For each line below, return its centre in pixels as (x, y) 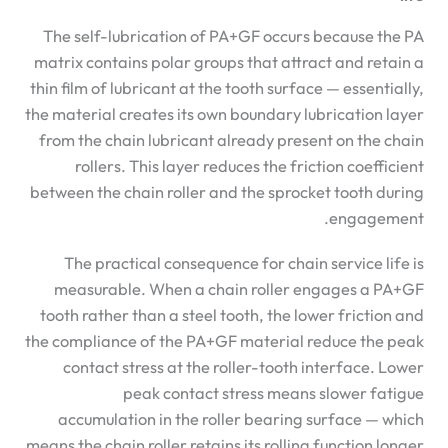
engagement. (377, 217)
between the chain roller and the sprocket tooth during (227, 191)
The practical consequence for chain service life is (244, 263)
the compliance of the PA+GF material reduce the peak (225, 341)
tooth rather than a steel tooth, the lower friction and (232, 315)
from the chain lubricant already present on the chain (232, 139)
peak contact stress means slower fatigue (274, 393)
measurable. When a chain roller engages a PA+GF (239, 289)
